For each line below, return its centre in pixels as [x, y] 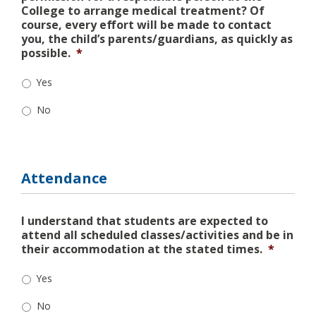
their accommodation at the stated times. [142, 249]
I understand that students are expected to [145, 221]
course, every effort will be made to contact [146, 25]
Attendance [64, 178]
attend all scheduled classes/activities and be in [157, 235]
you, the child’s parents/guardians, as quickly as [157, 39]
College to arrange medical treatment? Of [143, 11]
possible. [46, 53]
